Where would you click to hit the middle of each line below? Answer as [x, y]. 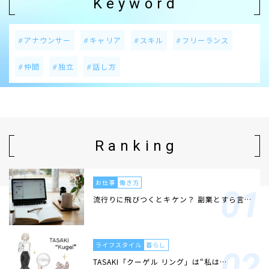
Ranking [137, 146]
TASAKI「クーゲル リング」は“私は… [160, 261]
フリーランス [205, 40]
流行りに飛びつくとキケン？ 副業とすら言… [173, 199]
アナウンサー [48, 40]
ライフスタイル [119, 244]
